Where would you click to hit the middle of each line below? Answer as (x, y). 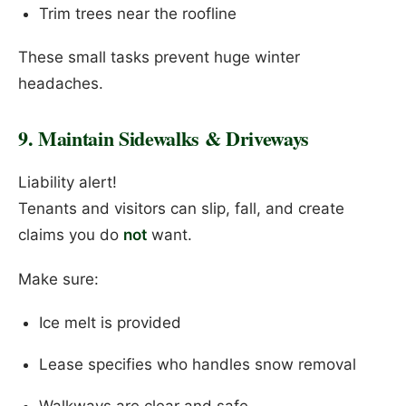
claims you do (71, 235)
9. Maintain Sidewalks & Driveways (164, 139)
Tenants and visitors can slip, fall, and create (181, 209)
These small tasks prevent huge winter (159, 58)
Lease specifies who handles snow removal (197, 365)
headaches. (61, 84)
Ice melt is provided (110, 323)
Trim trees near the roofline (137, 13)
